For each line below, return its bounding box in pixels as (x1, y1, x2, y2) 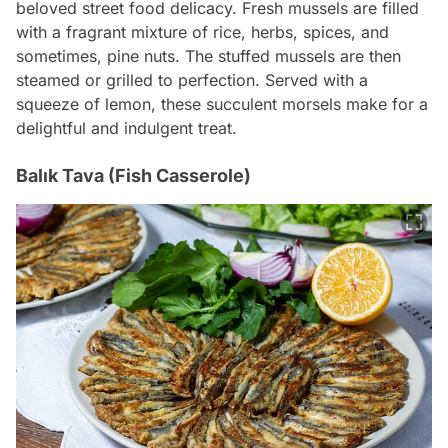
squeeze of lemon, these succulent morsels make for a (16, 94, 428, 115)
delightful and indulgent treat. (16, 118, 237, 139)
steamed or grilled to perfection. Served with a (16, 70, 368, 91)
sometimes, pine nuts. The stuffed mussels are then (16, 46, 401, 67)
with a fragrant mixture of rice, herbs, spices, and (16, 22, 389, 43)
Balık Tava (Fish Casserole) (16, 165, 251, 187)
